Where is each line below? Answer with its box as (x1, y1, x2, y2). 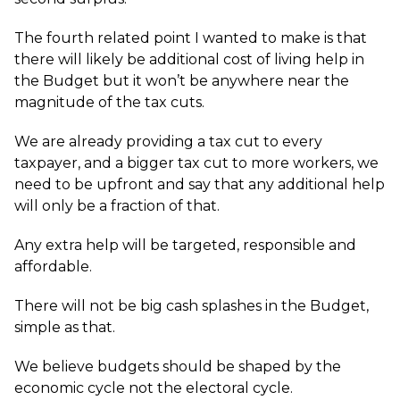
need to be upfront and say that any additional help (14, 176, 385, 193)
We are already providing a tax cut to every (14, 133, 322, 150)
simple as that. (14, 319, 115, 336)
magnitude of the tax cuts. (14, 94, 204, 111)
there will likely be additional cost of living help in (14, 51, 364, 68)
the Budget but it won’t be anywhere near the (14, 72, 349, 89)
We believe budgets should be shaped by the (14, 358, 341, 375)
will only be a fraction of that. (14, 197, 220, 214)
